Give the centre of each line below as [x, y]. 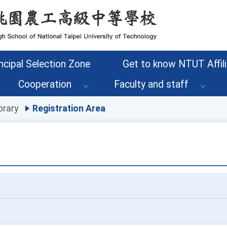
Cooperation [45, 84]
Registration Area [69, 109]
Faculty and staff [151, 84]
